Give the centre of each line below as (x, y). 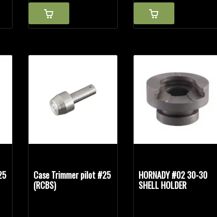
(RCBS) (45, 185)
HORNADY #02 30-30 (173, 175)
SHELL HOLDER (163, 185)
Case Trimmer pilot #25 (72, 175)
